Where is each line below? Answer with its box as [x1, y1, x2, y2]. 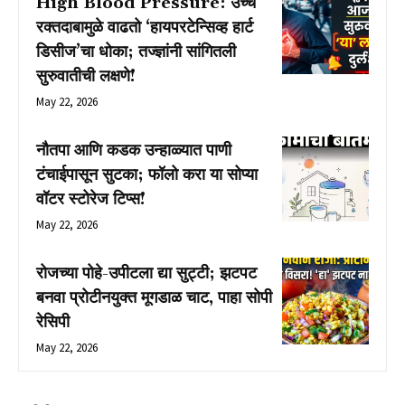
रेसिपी [36, 312, 70, 334]
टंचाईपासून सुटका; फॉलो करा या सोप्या [36, 165, 258, 186]
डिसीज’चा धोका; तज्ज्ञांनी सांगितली [36, 42, 236, 63]
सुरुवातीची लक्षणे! [36, 66, 136, 88]
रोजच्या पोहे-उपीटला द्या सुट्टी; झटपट [36, 263, 257, 285]
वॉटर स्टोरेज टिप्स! [36, 189, 146, 211]
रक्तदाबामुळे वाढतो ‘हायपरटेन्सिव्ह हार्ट [36, 17, 253, 39]
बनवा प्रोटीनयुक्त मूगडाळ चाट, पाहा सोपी [36, 287, 272, 309]
